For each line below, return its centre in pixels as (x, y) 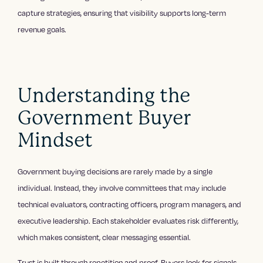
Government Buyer (104, 117)
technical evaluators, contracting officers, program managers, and (130, 204)
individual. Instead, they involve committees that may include (122, 188)
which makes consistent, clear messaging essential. (104, 237)
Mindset (55, 140)
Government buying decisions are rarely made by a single (115, 171)
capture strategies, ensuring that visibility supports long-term (122, 13)
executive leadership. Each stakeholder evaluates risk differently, (128, 220)
